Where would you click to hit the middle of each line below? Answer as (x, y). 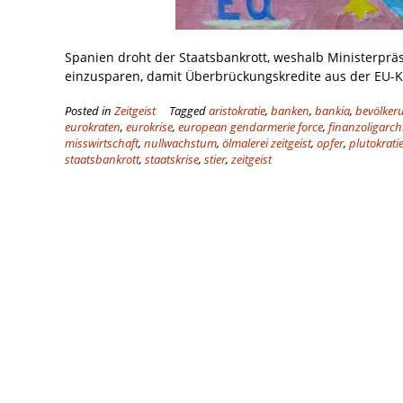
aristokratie (237, 112)
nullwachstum (180, 144)
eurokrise (149, 128)
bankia (332, 112)
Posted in (90, 112)
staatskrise (172, 160)
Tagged (189, 112)
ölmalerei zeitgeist (267, 144)
